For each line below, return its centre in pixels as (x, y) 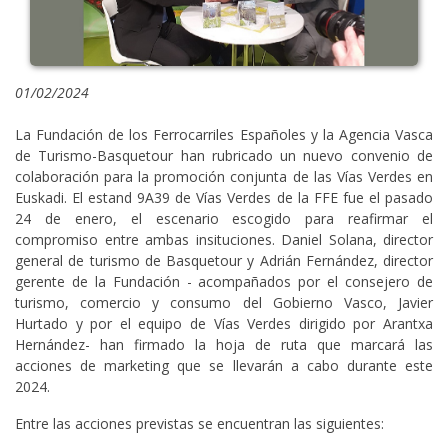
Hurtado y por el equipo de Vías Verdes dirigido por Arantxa (224, 323)
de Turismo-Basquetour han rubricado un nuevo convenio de (224, 155)
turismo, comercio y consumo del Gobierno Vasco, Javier (224, 302)
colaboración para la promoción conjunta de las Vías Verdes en (224, 176)
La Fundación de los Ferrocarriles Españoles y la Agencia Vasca (224, 134)
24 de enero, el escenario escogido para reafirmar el (224, 218)
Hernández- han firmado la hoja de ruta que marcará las (224, 344)
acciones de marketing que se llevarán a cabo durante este (224, 365)
